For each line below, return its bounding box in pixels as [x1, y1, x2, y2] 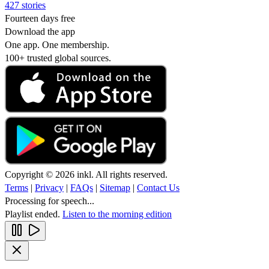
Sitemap [100, 182, 130, 193]
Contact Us [137, 182, 180, 193]
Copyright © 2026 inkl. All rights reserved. [5, 169, 168, 180]
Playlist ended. [5, 208, 62, 219]
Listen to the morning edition [62, 208, 172, 219]
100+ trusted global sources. [5, 52, 111, 63]
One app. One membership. [5, 39, 109, 50]
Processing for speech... [5, 195, 94, 206]
